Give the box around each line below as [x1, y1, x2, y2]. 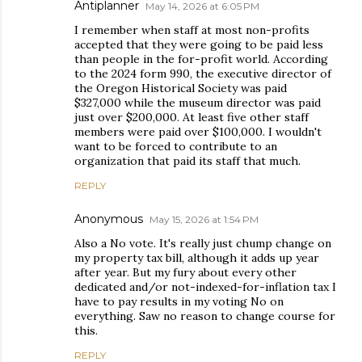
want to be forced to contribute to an [74, 138, 277, 154]
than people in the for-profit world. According [74, 51, 328, 66]
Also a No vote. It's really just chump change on [74, 235, 331, 250]
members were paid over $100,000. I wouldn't [74, 124, 322, 139]
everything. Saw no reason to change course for [74, 308, 335, 323]
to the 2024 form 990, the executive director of [74, 65, 331, 81]
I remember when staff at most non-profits [74, 22, 309, 37]
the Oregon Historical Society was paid [74, 80, 287, 95]
